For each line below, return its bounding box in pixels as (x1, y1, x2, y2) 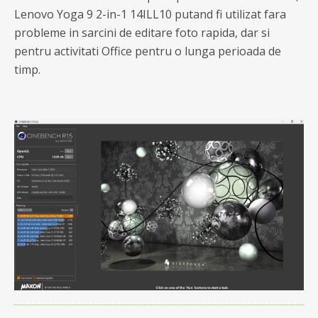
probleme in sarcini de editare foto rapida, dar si (14, 25, 270, 40)
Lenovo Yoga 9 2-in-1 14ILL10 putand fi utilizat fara (14, 6, 286, 22)
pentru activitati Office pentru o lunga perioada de (14, 43, 281, 59)
